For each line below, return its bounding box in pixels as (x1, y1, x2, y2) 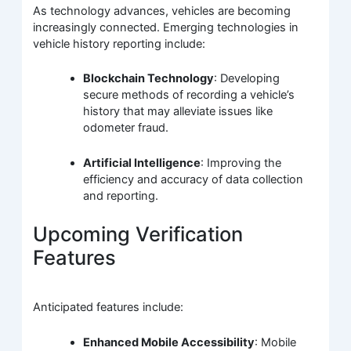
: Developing (214, 71, 280, 86)
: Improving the (201, 155, 282, 170)
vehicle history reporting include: (33, 37, 206, 51)
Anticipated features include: (33, 300, 184, 315)
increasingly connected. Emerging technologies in (33, 20, 299, 34)
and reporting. (83, 188, 159, 203)
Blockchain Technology (83, 71, 215, 86)
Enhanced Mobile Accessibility (83, 335, 255, 349)
